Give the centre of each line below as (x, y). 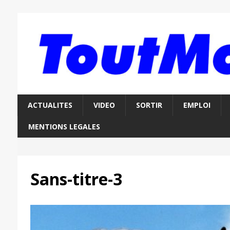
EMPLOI (197, 105)
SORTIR (149, 105)
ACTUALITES (50, 105)
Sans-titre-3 (76, 179)
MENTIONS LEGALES (64, 127)
